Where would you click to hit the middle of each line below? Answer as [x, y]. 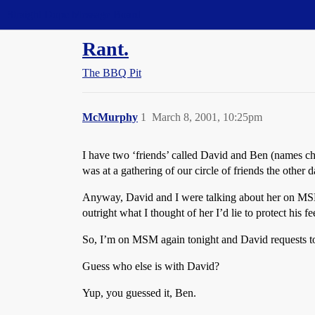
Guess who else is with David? [151, 266]
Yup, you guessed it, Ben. [139, 293]
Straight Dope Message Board [74, 14]
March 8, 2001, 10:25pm [207, 117]
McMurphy [110, 117]
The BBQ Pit [112, 73]
